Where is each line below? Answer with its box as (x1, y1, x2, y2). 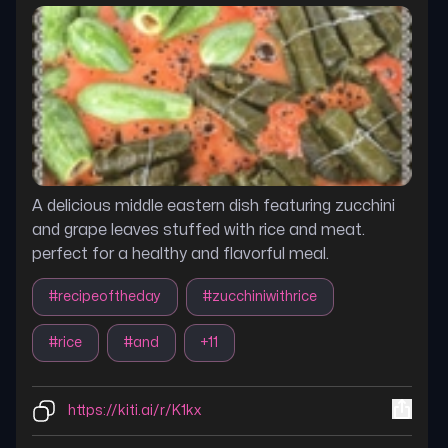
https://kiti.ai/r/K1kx (68, 404, 201, 417)
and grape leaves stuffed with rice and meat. (32, 222, 365, 238)
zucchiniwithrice (212, 290, 317, 303)
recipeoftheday (58, 290, 161, 303)
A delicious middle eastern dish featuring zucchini (32, 198, 395, 214)
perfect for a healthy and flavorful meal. (32, 246, 329, 262)
